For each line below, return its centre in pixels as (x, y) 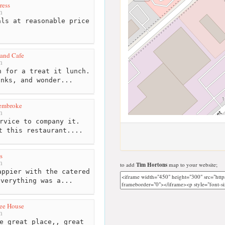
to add (128, 164)
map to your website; (192, 164)
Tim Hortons (152, 165)
